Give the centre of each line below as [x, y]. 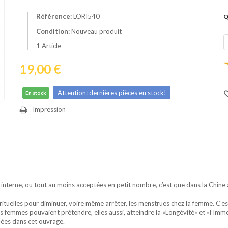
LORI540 [86, 16]
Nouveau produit [96, 31]
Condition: [53, 31]
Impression [49, 109]
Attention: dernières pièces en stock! [112, 93]
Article [51, 46]
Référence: [54, 16]
